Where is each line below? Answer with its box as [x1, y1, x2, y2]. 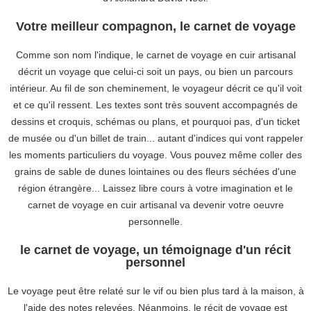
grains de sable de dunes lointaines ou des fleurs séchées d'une [15, 166, 296, 177]
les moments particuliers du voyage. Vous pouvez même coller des [9, 149, 302, 160]
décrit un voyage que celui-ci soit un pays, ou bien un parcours [18, 66, 293, 77]
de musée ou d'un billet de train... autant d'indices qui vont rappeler [8, 133, 303, 144]
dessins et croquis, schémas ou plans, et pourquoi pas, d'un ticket [11, 116, 300, 127]
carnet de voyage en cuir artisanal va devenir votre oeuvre [27, 199, 284, 210]
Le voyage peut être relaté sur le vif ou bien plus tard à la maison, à [7, 285, 304, 296]
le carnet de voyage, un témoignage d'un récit [20, 243, 291, 257]
